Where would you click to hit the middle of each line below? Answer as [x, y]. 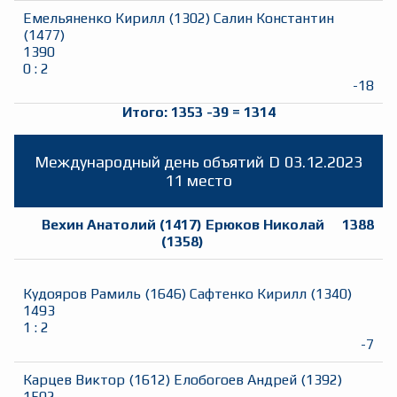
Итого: [146, 113]
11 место [198, 181]
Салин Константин [274, 19]
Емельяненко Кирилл [94, 19]
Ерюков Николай [265, 225]
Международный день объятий [149, 162]
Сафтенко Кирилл [248, 294]
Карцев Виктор [74, 380]
